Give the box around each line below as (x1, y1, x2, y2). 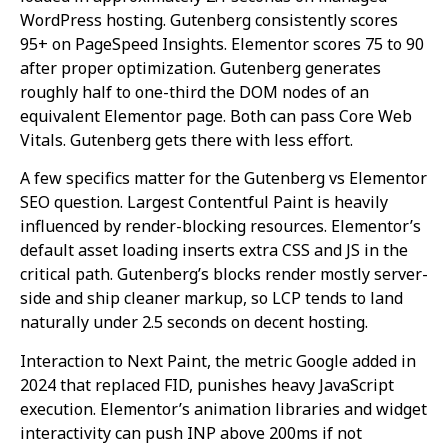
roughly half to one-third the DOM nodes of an (20, 80, 369, 103)
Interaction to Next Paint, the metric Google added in (20, 349, 416, 372)
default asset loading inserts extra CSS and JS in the (20, 239, 408, 262)
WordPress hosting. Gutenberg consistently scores (20, 8, 398, 31)
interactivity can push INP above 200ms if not (20, 421, 362, 444)
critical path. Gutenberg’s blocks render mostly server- (20, 263, 428, 286)
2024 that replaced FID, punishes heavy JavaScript (20, 373, 394, 396)
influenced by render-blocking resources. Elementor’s (20, 215, 421, 238)
